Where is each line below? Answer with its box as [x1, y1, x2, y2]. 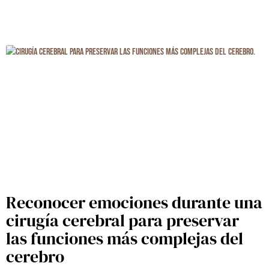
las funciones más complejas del [6, 227, 243, 250]
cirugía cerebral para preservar [6, 209, 239, 232]
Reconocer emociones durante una [6, 191, 262, 214]
